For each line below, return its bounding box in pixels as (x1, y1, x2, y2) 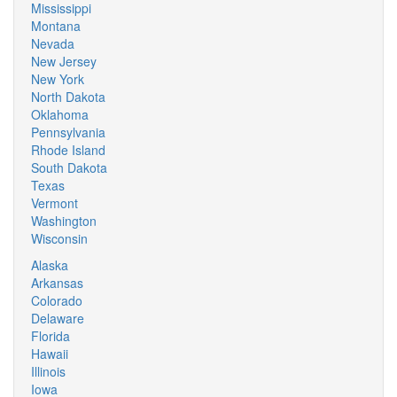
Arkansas (31, 274, 83, 292)
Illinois (31, 362, 66, 380)
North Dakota (31, 88, 105, 105)
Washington (31, 212, 97, 230)
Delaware (31, 309, 84, 327)
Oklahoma (31, 105, 89, 123)
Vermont (31, 194, 78, 212)
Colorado (31, 292, 82, 309)
